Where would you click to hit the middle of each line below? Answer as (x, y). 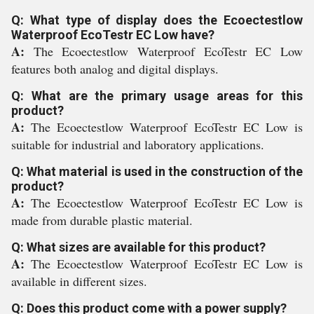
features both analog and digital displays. (115, 69)
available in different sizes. (79, 281)
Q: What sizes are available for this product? (138, 247)
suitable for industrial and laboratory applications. (138, 144)
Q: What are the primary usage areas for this (157, 96)
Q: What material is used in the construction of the (157, 171)
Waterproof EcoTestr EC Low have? (113, 35)
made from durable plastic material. (102, 220)
